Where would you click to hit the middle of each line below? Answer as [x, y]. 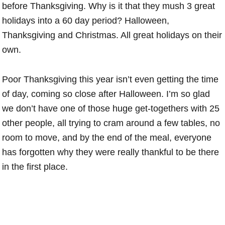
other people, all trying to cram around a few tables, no [111, 123]
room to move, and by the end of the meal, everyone [107, 137]
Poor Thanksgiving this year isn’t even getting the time [110, 79]
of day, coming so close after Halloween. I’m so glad [106, 94]
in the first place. [35, 166]
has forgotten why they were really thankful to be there [111, 152]
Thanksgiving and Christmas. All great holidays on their [112, 35]
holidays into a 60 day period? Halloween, [86, 20]
